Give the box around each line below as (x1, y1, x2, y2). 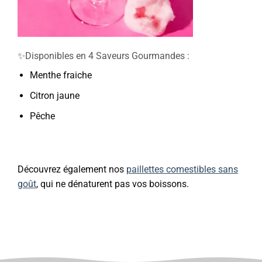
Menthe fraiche (29, 70, 92, 81)
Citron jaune (29, 90, 80, 102)
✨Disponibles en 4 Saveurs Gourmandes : (18, 50, 189, 62)
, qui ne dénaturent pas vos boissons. (36, 178, 189, 190)
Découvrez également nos (18, 164, 126, 175)
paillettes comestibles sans (126, 164, 238, 175)
